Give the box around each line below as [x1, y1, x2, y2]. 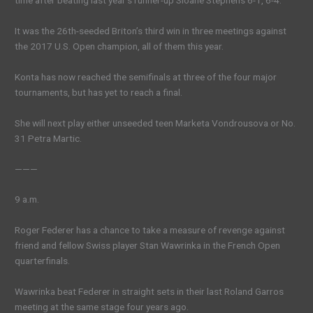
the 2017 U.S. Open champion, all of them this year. [15, 40, 224, 52]
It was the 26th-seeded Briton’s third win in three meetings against [15, 24, 287, 36]
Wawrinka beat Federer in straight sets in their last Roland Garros [15, 286, 284, 298]
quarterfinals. [15, 255, 71, 267]
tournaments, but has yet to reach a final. [15, 86, 183, 98]
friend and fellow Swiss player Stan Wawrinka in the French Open [15, 240, 281, 252]
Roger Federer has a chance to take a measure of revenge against [15, 224, 286, 236]
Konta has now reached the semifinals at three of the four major [15, 71, 277, 82]
